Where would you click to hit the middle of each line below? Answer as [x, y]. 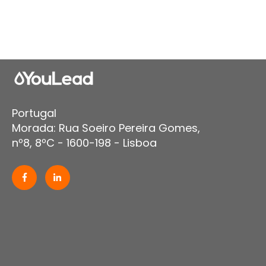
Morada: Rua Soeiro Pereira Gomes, [106, 128]
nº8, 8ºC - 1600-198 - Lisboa [84, 142]
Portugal [34, 113]
